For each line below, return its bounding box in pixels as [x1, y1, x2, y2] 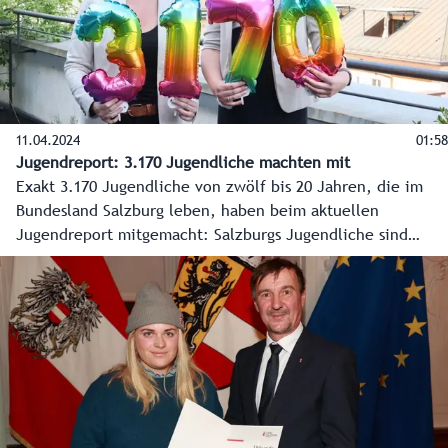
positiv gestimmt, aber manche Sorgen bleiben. [16, 252, 359, 267]
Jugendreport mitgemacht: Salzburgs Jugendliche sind [16, 228, 408, 243]
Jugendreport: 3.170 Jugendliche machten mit [16, 156, 350, 171]
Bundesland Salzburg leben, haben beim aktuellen [16, 204, 379, 219]
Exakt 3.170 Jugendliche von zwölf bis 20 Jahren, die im [16, 180, 423, 195]
